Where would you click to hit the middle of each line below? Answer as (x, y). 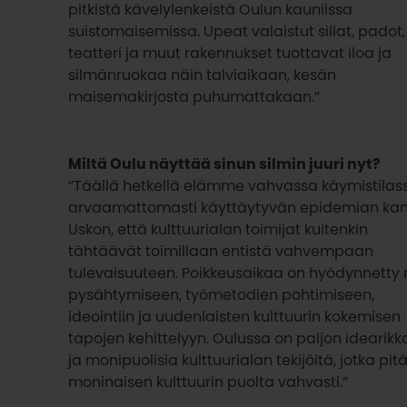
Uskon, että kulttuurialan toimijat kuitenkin (218, 228)
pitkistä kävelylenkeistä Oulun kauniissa (211, 10)
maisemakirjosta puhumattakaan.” (194, 97)
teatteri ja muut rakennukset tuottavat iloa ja (230, 53)
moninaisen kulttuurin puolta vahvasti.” (208, 381)
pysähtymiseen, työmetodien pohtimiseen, (222, 294)
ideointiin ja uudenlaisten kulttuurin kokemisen (235, 316)
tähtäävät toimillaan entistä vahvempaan (221, 250)
